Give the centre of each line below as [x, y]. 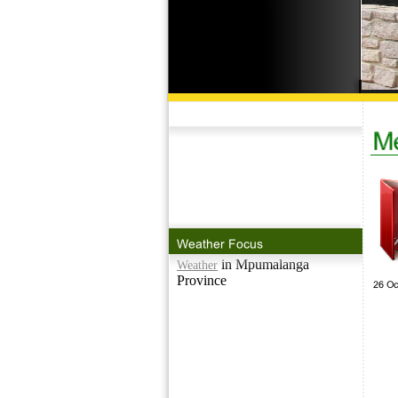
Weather [197, 265]
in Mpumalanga [263, 264]
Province [202, 280]
